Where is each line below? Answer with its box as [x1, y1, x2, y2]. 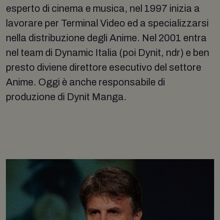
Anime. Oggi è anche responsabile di [6, 76, 165, 87]
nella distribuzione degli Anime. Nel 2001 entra [6, 32, 207, 43]
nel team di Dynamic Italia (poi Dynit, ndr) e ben [6, 47, 209, 58]
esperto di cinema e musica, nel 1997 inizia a [6, 2, 200, 14]
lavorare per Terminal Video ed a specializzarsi [6, 17, 209, 28]
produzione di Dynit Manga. [6, 91, 127, 102]
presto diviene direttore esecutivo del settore [6, 61, 201, 73]
